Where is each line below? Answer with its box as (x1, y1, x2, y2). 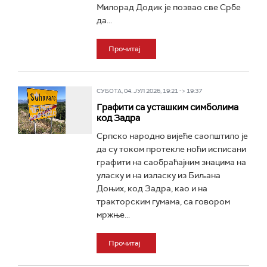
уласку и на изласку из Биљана (96, 170, 221, 181)
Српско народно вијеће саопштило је (96, 131, 248, 141)
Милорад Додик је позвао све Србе (96, 2, 241, 13)
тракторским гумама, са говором (96, 196, 230, 207)
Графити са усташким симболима (96, 101, 238, 113)
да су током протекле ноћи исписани (96, 144, 246, 154)
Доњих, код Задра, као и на (96, 183, 207, 194)
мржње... (96, 209, 130, 220)
